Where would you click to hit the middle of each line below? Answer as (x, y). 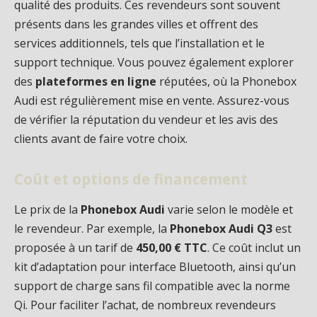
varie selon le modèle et (229, 210)
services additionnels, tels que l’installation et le (139, 44)
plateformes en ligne (96, 82)
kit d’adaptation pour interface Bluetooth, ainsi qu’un (155, 267)
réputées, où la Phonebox (226, 82)
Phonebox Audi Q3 (221, 229)
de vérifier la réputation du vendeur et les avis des (146, 120)
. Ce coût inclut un (254, 248)
